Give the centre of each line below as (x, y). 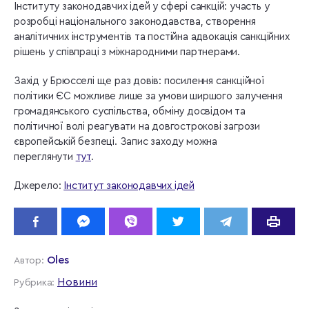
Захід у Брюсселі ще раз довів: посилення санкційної (139, 81)
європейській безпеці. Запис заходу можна (116, 141)
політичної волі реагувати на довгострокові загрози (137, 126)
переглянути (45, 157)
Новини (77, 282)
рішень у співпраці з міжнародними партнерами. (127, 52)
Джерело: (39, 186)
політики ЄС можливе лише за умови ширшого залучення (148, 96)
